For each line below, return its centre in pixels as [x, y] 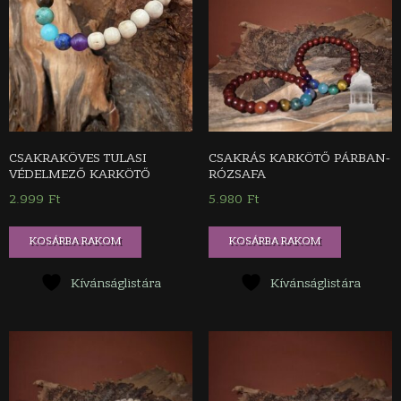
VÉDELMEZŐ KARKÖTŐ [80, 174]
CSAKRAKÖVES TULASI [78, 158]
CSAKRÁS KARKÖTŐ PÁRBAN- [299, 158]
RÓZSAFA [237, 174]
